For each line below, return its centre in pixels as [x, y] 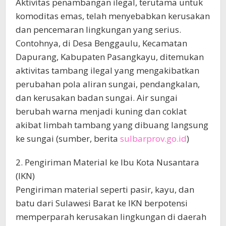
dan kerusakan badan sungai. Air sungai [97, 97]
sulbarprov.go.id [153, 138]
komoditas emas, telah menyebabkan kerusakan [113, 16]
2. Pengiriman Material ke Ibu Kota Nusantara [107, 162]
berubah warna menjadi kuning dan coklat [101, 111]
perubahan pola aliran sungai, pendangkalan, [108, 84]
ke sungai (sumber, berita [68, 138]
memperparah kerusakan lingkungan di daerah [111, 216]
